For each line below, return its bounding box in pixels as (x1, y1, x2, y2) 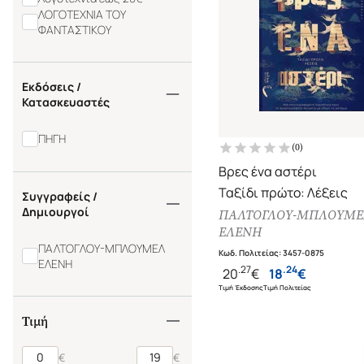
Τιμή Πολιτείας (263, 283, 311, 292)
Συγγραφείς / (22, 188, 97, 204)
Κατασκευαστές (22, 93, 110, 110)
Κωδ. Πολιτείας (219, 246, 279, 258)
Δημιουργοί (22, 203, 89, 219)
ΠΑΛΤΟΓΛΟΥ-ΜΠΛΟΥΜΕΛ (38, 240, 165, 256)
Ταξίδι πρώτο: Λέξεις (219, 183, 348, 201)
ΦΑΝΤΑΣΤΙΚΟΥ (38, 21, 111, 37)
